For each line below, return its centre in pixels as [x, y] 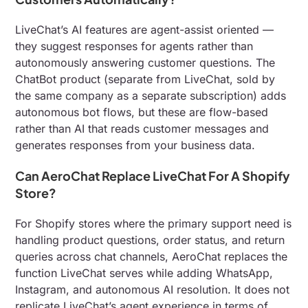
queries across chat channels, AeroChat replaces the [152, 257]
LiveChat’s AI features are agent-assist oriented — [145, 30]
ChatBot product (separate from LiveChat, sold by [145, 79]
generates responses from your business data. [135, 145]
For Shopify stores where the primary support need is [154, 224]
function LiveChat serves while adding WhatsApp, [144, 273]
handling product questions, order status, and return [150, 240]
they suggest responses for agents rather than [134, 46]
